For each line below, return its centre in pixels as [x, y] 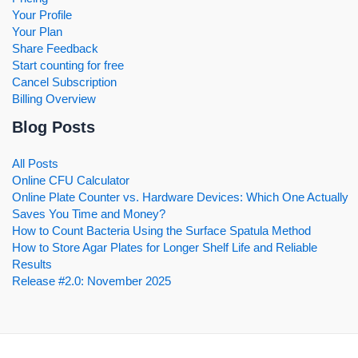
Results [32, 265]
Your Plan [37, 32]
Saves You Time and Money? [89, 214]
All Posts [35, 164]
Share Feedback [55, 49]
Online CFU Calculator [71, 181]
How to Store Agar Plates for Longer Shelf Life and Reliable [165, 248]
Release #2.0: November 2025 [91, 281]
